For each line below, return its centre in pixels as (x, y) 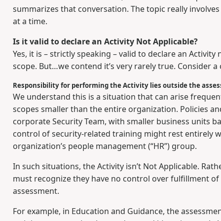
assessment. (36, 191)
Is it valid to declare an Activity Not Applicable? (105, 42)
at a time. (30, 21)
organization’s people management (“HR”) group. (105, 146)
